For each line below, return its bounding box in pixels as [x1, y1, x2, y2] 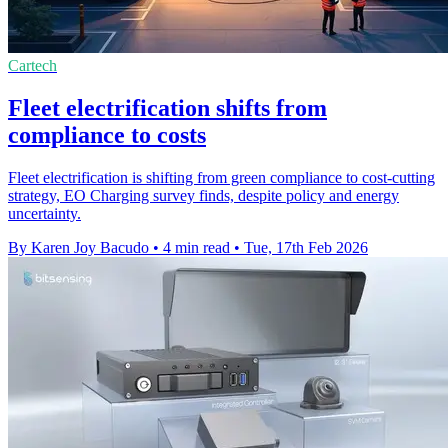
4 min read [163, 238, 230, 256]
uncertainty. [8, 204, 81, 222]
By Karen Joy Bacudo [8, 238, 149, 256]
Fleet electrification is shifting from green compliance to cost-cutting [8, 168, 435, 186]
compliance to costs [8, 122, 206, 148]
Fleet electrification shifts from [8, 95, 327, 121]
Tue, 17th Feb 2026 [244, 238, 368, 256]
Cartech [8, 57, 57, 75]
